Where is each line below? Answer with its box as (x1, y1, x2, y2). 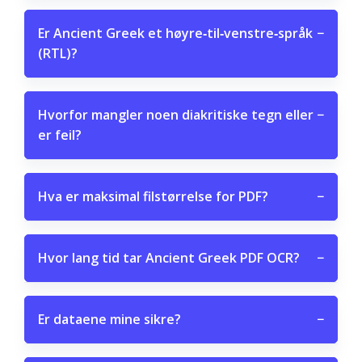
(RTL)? (38, 44, 78, 62)
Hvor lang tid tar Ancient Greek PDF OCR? (38, 249, 300, 267)
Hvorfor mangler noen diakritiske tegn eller (38, 106, 314, 124)
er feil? (38, 126, 82, 144)
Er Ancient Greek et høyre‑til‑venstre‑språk (38, 24, 313, 42)
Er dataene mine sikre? (38, 310, 181, 328)
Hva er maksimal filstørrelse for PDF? (38, 187, 268, 205)
